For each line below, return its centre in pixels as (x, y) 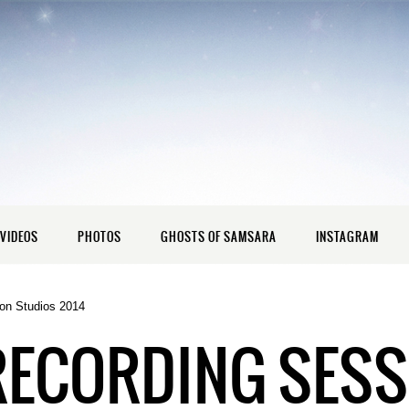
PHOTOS (100, 237)
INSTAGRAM (347, 237)
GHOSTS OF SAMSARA (219, 237)
